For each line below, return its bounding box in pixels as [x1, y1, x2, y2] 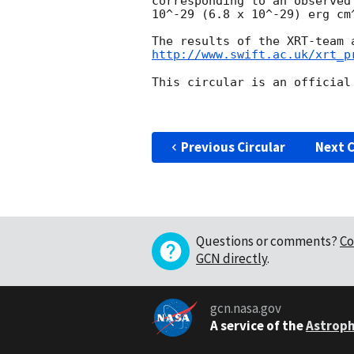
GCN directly [196, 249, 267, 267]
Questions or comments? [196, 232, 337, 250]
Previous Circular [180, 137, 285, 156]
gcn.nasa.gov [209, 299, 281, 318]
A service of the [209, 317, 303, 335]
